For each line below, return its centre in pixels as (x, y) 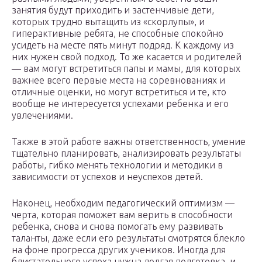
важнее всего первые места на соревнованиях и (118, 80)
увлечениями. (42, 116)
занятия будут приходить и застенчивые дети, (113, 10)
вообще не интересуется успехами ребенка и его (120, 104)
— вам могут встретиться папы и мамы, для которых (126, 69)
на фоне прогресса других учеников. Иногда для (119, 250)
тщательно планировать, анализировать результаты (126, 154)
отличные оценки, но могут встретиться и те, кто (119, 92)
